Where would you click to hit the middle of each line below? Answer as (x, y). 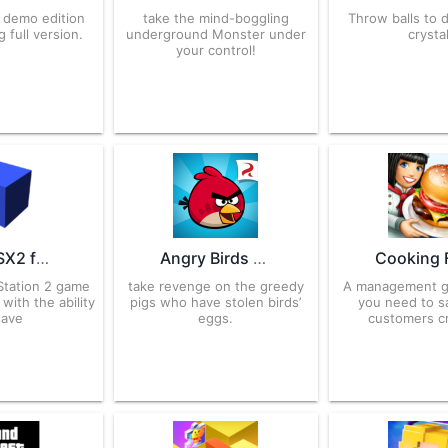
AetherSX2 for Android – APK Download (43, 258)
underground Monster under (215, 34)
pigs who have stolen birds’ (216, 302)
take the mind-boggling (215, 18)
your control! (215, 50)
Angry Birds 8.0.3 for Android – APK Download (259, 258)
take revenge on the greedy (215, 286)
